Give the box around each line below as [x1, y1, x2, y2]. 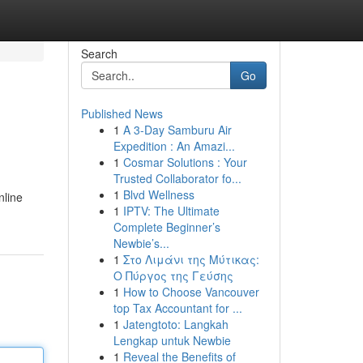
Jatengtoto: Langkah [122, 316, 228, 332]
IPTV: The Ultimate [122, 203, 220, 219]
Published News [80, 105, 163, 122]
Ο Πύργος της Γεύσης [113, 267, 233, 284]
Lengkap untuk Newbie [113, 332, 231, 348]
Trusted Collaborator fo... [113, 170, 241, 186]
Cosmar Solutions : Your [122, 154, 247, 170]
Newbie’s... [113, 235, 169, 251]
